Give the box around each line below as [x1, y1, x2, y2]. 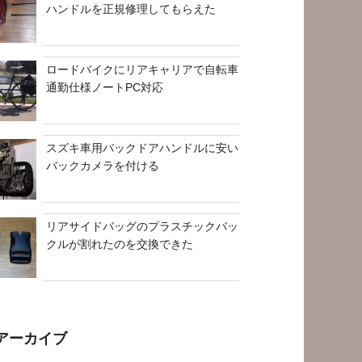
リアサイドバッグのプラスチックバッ [46, 219, 239, 233]
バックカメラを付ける [46, 158, 160, 172]
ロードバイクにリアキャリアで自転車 [46, 62, 239, 76]
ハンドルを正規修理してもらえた [46, 2, 217, 15]
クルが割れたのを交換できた [46, 237, 194, 250]
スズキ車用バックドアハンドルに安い [46, 141, 239, 154]
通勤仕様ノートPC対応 [46, 80, 164, 94]
